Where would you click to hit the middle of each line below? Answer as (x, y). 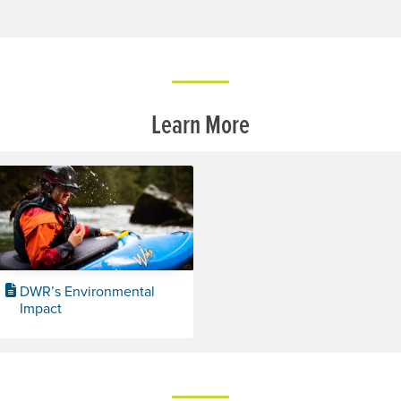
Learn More (200, 124)
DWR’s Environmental (87, 290)
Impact (41, 307)
